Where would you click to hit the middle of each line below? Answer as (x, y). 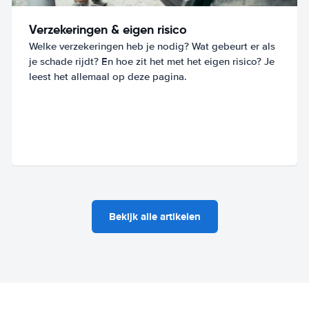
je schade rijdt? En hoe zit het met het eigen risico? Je (152, 61)
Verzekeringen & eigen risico (108, 29)
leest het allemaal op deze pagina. (108, 76)
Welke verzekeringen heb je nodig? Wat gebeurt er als (152, 46)
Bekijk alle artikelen (154, 216)
